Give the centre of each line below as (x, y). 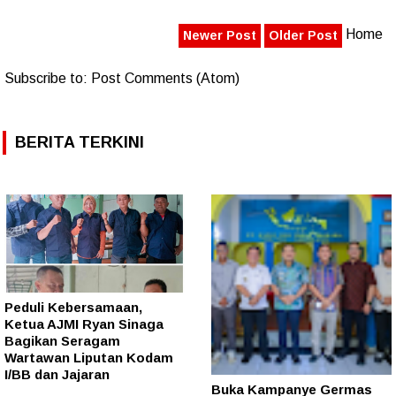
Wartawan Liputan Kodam (89, 358)
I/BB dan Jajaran (57, 375)
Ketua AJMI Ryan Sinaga (84, 324)
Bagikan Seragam (62, 341)
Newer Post (220, 35)
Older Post (303, 35)
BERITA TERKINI (80, 142)
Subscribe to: (48, 78)
